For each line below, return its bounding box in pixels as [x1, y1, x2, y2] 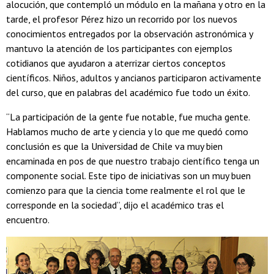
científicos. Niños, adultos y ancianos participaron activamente [6, 71, 261, 84]
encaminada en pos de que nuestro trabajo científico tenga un [6, 154, 259, 167]
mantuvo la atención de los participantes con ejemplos [6, 42, 232, 54]
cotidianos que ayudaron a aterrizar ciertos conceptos [6, 56, 226, 69]
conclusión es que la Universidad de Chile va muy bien [6, 139, 223, 152]
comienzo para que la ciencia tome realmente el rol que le [6, 183, 245, 196]
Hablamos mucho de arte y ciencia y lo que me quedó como [6, 125, 248, 138]
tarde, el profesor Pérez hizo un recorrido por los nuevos [6, 12, 237, 25]
